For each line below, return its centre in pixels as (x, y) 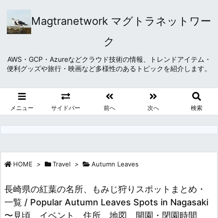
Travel (62, 164)
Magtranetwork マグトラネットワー (121, 21)
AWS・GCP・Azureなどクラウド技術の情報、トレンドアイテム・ (109, 59)
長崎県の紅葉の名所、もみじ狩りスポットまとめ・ (105, 189)
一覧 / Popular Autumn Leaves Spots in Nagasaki (106, 202)
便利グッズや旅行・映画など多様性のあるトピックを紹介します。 (109, 68)
